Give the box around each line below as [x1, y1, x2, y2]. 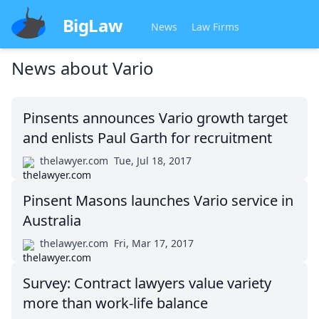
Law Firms [192, 20, 240, 33]
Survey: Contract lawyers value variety [23, 273, 271, 293]
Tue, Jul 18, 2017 [114, 154, 192, 167]
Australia [23, 211, 81, 230]
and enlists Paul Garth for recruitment [23, 128, 272, 147]
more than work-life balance [23, 293, 208, 313]
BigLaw [63, 14, 123, 37]
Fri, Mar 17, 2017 [114, 236, 194, 250]
